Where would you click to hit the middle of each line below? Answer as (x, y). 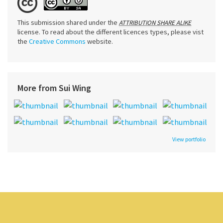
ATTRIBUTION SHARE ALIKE (155, 22)
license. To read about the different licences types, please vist (111, 32)
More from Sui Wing (54, 88)
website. (99, 41)
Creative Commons (57, 41)
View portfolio (189, 139)
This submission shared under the (68, 22)
